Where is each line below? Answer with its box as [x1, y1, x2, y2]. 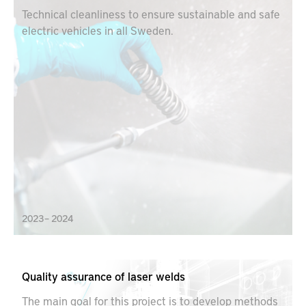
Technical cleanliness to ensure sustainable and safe [22, 5, 280, 22]
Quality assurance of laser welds [22, 268, 185, 284]
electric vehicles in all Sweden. [22, 22, 173, 38]
